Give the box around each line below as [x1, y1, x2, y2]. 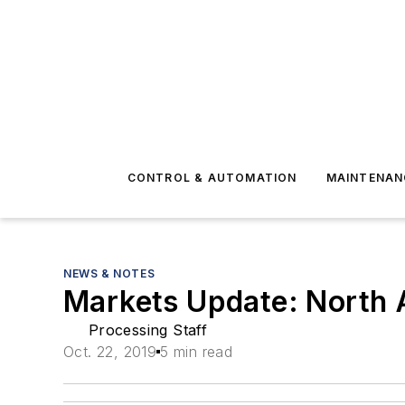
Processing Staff [88, 321, 208, 339]
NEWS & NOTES [63, 267, 155, 280]
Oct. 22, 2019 [63, 343, 157, 361]
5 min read [160, 343, 233, 361]
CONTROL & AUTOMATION [127, 171, 297, 184]
